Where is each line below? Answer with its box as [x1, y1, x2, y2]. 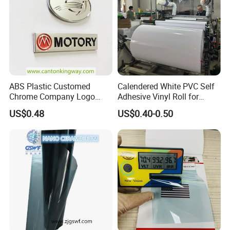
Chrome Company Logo [9, 91, 95, 103]
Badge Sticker [9, 101, 60, 113]
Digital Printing [117, 101, 171, 113]
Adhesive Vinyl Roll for [117, 91, 199, 103]
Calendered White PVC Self [117, 81, 215, 92]
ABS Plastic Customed [9, 81, 91, 92]
